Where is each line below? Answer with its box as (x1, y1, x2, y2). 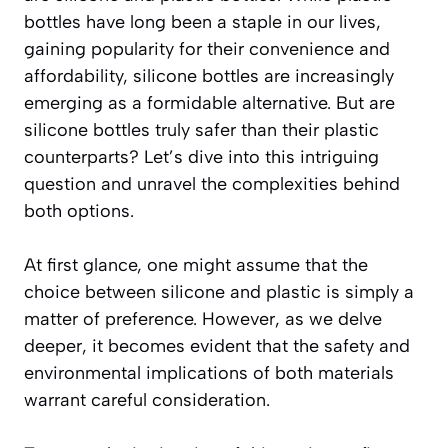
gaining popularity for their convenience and (24, 37, 390, 60)
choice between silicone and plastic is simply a (24, 280, 414, 303)
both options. (24, 199, 134, 222)
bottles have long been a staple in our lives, (24, 10, 381, 33)
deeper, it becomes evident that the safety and (24, 334, 410, 357)
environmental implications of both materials (24, 361, 394, 384)
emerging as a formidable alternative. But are (24, 91, 395, 114)
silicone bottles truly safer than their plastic (24, 118, 379, 141)
